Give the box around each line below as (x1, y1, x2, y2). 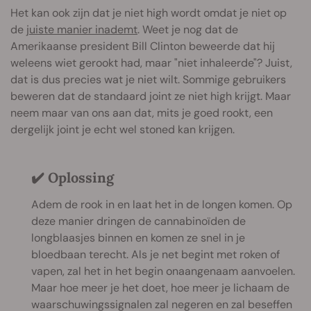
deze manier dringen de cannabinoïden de (31, 214, 246, 229)
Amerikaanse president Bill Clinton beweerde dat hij (10, 39, 275, 54)
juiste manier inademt (26, 22, 137, 37)
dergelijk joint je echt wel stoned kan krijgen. (10, 122, 235, 137)
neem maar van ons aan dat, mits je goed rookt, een (10, 106, 273, 121)
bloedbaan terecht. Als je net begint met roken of (31, 247, 280, 262)
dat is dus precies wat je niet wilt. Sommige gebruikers (10, 72, 286, 87)
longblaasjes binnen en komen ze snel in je (31, 230, 245, 246)
